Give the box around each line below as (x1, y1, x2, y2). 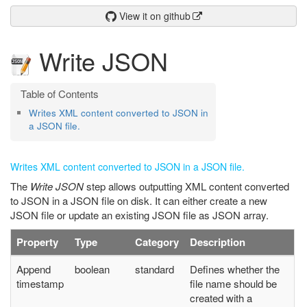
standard (135, 261, 174, 276)
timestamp (16, 275, 64, 291)
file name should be (190, 275, 277, 291)
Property (16, 234, 58, 249)
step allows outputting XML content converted (84, 178, 289, 193)
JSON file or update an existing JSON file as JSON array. (10, 207, 269, 222)
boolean (75, 261, 110, 276)
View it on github (116, 9, 191, 23)
